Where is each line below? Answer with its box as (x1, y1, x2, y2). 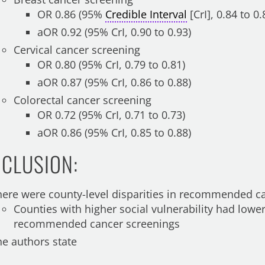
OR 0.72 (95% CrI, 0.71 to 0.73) (37, 108, 186, 122)
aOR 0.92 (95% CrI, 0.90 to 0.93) (37, 25, 192, 39)
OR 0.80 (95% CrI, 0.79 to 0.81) (37, 57, 186, 72)
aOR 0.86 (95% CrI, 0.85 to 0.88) (37, 125, 192, 140)
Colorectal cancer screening (14, 93, 152, 107)
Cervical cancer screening (14, 43, 141, 57)
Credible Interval (105, 7, 188, 21)
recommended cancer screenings (14, 216, 180, 231)
